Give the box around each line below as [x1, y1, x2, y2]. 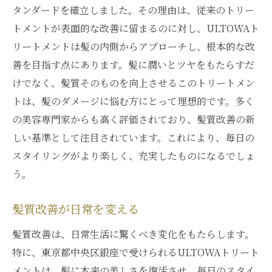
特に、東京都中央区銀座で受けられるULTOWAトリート [12, 245, 259, 259]
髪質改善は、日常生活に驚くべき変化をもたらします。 [12, 227, 254, 241]
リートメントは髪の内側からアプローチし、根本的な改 [12, 39, 255, 53]
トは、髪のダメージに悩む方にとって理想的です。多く [12, 94, 254, 108]
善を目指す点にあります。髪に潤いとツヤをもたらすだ [12, 58, 254, 72]
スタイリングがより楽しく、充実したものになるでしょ [12, 149, 255, 163]
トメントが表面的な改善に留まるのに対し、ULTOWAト [12, 21, 259, 35]
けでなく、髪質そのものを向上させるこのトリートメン [12, 76, 255, 90]
